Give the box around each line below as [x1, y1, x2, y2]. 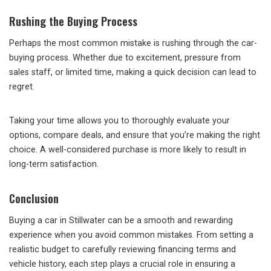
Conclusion [9, 191, 59, 207]
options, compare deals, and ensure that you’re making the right [9, 130, 260, 141]
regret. [9, 82, 34, 93]
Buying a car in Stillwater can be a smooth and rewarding [9, 215, 233, 226]
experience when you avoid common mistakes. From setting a [9, 230, 253, 241]
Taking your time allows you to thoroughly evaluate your [9, 116, 230, 126]
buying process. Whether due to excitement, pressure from [9, 53, 241, 64]
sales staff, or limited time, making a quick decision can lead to [9, 67, 256, 78]
